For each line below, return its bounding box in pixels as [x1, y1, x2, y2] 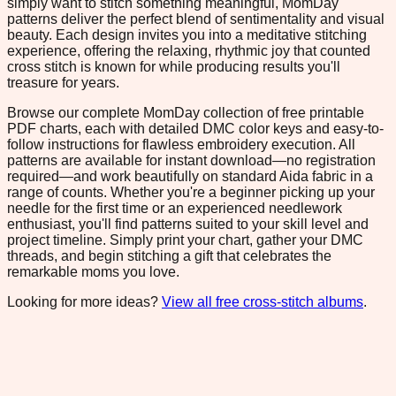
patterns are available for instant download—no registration [7, 152, 376, 168]
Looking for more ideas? [7, 293, 162, 309]
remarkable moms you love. [7, 263, 179, 279]
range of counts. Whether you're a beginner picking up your [7, 184, 375, 200]
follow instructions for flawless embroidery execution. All [7, 136, 355, 152]
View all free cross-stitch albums [162, 293, 363, 309]
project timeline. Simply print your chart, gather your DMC [7, 232, 363, 247]
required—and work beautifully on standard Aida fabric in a [7, 168, 373, 184]
